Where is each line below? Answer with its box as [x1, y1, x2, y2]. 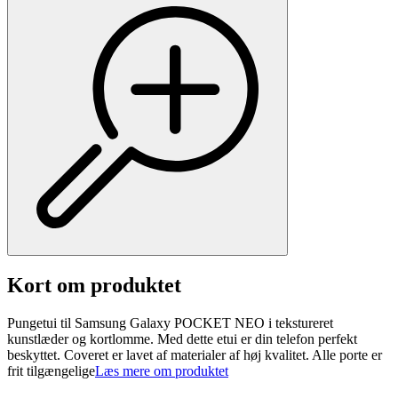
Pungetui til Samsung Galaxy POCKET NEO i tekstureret [7, 315, 333, 331]
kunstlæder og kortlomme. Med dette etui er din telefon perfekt [7, 331, 357, 347]
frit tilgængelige [7, 363, 95, 379]
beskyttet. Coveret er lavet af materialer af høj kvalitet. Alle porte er [7, 347, 382, 363]
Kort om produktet [7, 274, 181, 298]
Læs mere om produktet [95, 363, 228, 379]
